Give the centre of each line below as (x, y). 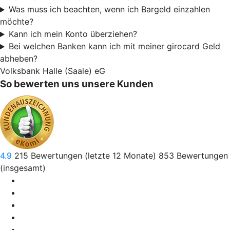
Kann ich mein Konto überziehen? (73, 34)
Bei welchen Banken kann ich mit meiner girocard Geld (114, 46)
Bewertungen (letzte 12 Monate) (95, 156)
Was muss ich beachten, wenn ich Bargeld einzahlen (109, 9)
